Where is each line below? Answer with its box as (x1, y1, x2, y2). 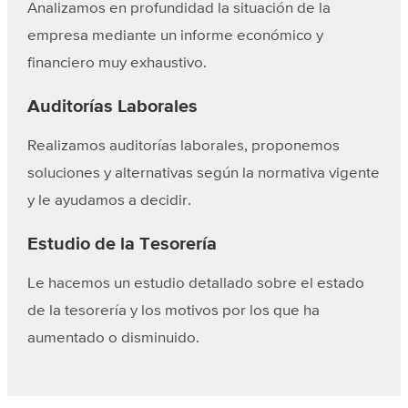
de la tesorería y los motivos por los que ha (26, 303, 320, 320)
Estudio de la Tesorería (26, 235, 217, 254)
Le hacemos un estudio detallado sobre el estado (26, 276, 364, 292)
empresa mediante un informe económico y (26, 28, 323, 45)
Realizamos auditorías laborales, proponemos (26, 138, 340, 155)
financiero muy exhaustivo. (26, 56, 207, 72)
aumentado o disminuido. (26, 331, 199, 347)
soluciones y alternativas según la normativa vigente (26, 166, 380, 182)
